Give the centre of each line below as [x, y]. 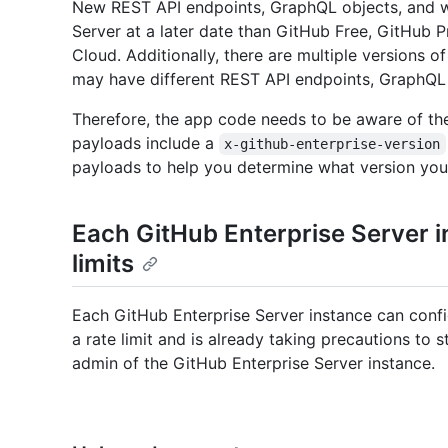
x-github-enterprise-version [332, 143]
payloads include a [145, 142]
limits [103, 263]
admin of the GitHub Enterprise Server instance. [253, 363]
